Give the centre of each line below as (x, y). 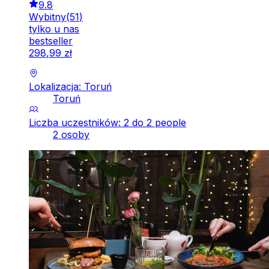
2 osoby (71, 134)
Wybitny (47, 17)
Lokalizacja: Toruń (70, 86)
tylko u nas (54, 29)
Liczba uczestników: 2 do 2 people (107, 122)
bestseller (51, 41)
